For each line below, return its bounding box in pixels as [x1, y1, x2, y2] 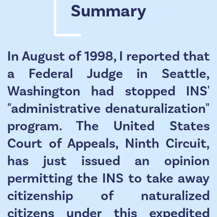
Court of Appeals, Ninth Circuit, [7, 135, 210, 152]
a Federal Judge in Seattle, [7, 65, 210, 82]
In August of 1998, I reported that [7, 47, 210, 65]
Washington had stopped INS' [7, 82, 210, 100]
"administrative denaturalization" [7, 100, 210, 117]
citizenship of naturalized [7, 187, 210, 204]
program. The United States [7, 117, 210, 135]
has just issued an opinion [7, 152, 210, 170]
